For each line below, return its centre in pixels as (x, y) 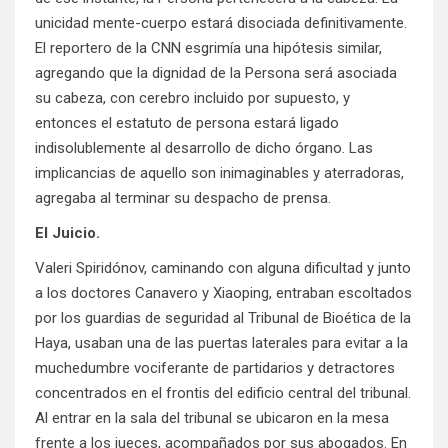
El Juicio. (67, 233)
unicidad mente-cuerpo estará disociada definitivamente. (221, 23)
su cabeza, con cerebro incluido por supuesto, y (192, 98)
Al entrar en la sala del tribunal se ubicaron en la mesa (212, 418)
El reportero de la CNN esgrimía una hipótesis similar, (208, 48)
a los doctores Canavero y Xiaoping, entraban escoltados (223, 293)
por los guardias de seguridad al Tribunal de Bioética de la (223, 318)
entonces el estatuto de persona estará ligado (187, 123)
